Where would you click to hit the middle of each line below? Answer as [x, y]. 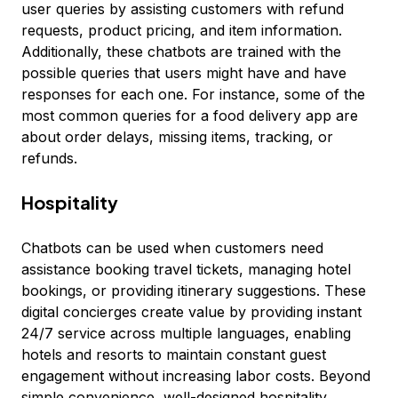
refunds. [49, 158]
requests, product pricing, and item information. [182, 30]
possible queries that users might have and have [184, 73]
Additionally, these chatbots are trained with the [181, 52]
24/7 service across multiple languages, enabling [186, 333]
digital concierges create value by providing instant [191, 312]
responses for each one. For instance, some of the [193, 94]
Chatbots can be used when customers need [172, 248]
